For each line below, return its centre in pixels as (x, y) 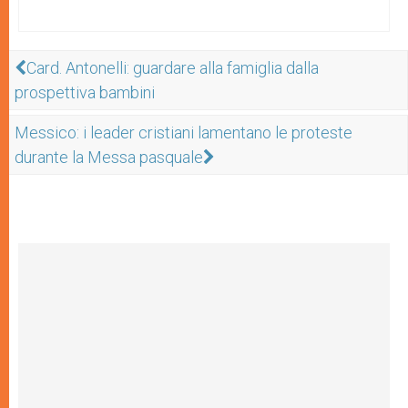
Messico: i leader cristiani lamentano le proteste (184, 133)
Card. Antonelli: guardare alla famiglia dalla (173, 68)
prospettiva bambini (85, 92)
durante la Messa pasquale (109, 157)
